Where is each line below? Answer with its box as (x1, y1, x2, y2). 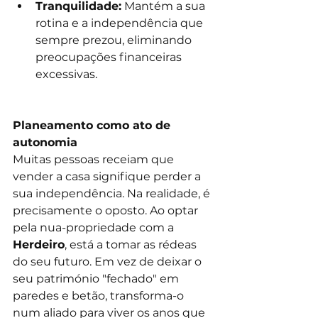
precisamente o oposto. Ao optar (13, 203, 201, 217)
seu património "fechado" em (13, 271, 182, 285)
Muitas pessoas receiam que (13, 152, 177, 166)
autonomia (13, 135, 77, 149)
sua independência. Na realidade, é (13, 186, 213, 200)
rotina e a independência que (35, 16, 206, 30)
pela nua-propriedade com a (13, 220, 177, 234)
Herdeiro (13, 237, 65, 251)
